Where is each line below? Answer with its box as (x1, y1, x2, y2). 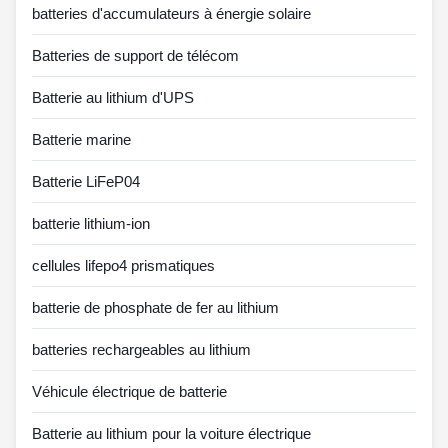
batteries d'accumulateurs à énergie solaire (32, 4, 311, 22)
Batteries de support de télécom (32, 46, 239, 64)
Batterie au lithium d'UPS (32, 88, 194, 106)
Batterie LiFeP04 (32, 172, 140, 190)
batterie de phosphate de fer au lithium (32, 298, 279, 316)
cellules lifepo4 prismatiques (32, 256, 215, 274)
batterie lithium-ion (32, 214, 150, 232)
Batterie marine (32, 130, 131, 148)
